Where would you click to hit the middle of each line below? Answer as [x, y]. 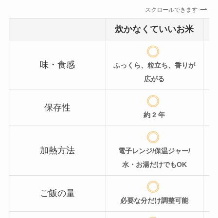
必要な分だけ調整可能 [154, 201]
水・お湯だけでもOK [154, 165]
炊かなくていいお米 [154, 29]
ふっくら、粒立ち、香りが [154, 65]
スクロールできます [172, 9]
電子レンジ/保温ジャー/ [154, 151]
